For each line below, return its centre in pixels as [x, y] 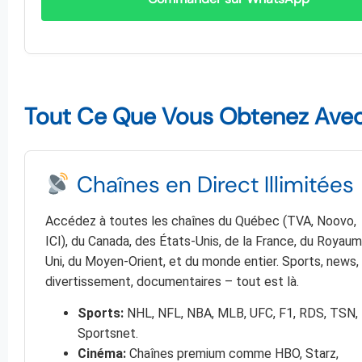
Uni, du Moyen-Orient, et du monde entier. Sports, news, [202, 262]
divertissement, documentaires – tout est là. [172, 282]
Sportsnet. [108, 334]
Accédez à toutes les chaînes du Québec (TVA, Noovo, [201, 221]
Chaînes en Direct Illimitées [212, 185]
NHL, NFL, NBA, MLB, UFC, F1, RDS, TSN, [241, 314]
